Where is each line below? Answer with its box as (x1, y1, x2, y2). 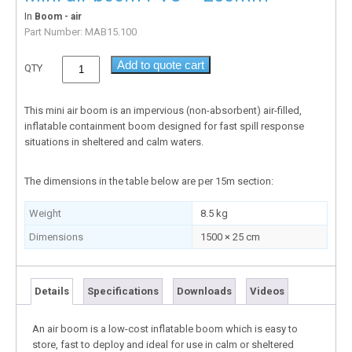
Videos (250, 284, 284, 297)
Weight (29, 207, 61, 219)
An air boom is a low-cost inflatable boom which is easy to (32, 322, 298, 335)
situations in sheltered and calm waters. (24, 135, 203, 148)
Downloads (177, 284, 232, 297)
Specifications (87, 284, 159, 297)
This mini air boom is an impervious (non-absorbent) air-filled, (24, 104, 302, 116)
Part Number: (24, 25, 85, 38)
